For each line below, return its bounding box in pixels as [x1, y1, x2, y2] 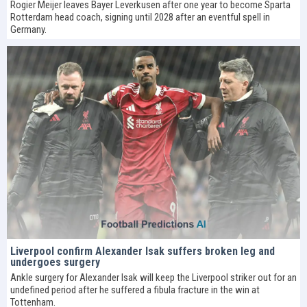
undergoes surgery [10, 255, 100, 269]
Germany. [10, 23, 47, 36]
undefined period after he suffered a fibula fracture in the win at [10, 283, 260, 296]
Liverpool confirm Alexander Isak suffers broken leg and [10, 244, 275, 258]
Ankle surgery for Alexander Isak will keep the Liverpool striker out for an [10, 271, 297, 284]
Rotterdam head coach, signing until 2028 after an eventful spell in [10, 11, 270, 24]
